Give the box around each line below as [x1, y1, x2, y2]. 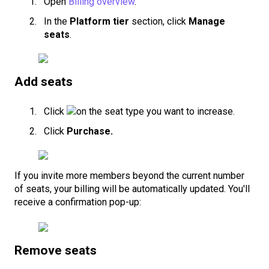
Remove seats [14, 243, 97, 258]
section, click [131, 16, 189, 28]
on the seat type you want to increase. [76, 105, 235, 117]
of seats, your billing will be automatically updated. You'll [14, 183, 250, 195]
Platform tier [70, 16, 131, 28]
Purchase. [67, 125, 113, 137]
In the [44, 16, 70, 28]
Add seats [14, 74, 73, 89]
